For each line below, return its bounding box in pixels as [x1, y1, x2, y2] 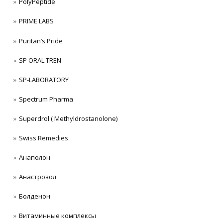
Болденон [19, 191, 50, 201]
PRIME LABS [19, 16, 54, 26]
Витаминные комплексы [19, 211, 96, 220]
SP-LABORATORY [19, 75, 69, 84]
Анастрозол [19, 172, 56, 181]
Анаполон [19, 152, 50, 162]
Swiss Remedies [19, 133, 68, 142]
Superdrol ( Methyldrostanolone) [19, 113, 117, 123]
